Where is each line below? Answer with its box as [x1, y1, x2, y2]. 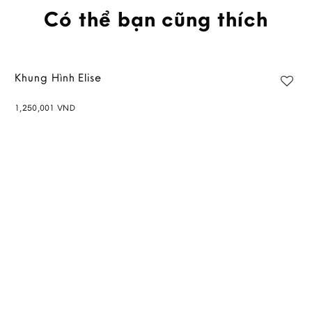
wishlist [242, 127, 268, 136]
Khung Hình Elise [15, 70, 102, 85]
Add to [254, 114, 280, 124]
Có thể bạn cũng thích [44, 5, 268, 32]
